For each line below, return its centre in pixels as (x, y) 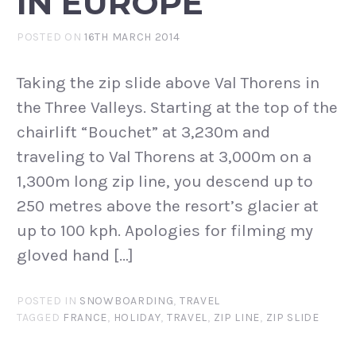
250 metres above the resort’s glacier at (168, 205)
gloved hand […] (75, 255)
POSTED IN (48, 301)
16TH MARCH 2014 (132, 37)
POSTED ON (51, 37)
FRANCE (85, 318)
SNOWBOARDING (127, 301)
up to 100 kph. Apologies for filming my (165, 230)
